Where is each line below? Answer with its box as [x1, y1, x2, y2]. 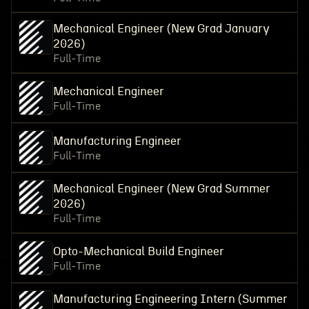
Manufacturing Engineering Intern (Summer [52, 293, 288, 305]
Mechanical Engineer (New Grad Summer [52, 183, 270, 195]
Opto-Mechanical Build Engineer [52, 246, 224, 257]
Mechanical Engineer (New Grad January [52, 23, 270, 34]
